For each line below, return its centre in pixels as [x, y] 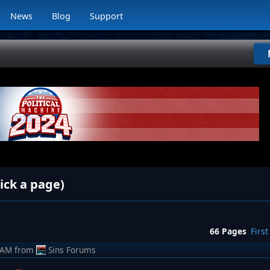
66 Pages [228, 231]
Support [107, 16]
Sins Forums [72, 250]
